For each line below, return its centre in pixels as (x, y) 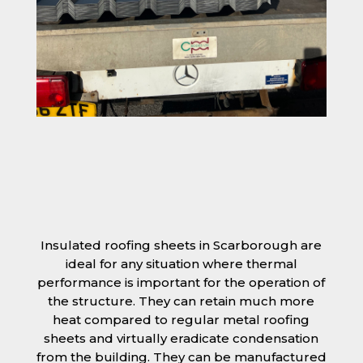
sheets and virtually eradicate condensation (181, 339)
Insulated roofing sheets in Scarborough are (181, 246)
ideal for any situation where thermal (181, 264)
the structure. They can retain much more (181, 301)
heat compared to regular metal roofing (181, 320)
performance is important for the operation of (181, 283)
